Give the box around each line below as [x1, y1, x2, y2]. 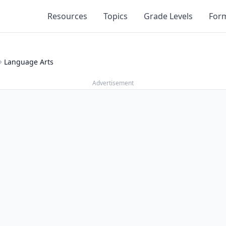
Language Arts [4, 57, 53, 67]
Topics [103, 11, 128, 22]
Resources [47, 11, 87, 22]
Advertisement [92, 79, 134, 87]
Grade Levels [144, 11, 193, 22]
